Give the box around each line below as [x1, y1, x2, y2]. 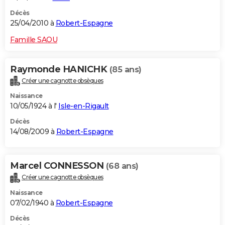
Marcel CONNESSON [10, 160, 106, 172]
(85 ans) [109, 64, 142, 74]
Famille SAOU [10, 35, 57, 44]
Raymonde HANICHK [10, 63, 109, 75]
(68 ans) [105, 161, 139, 171]
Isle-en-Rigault [58, 101, 109, 111]
